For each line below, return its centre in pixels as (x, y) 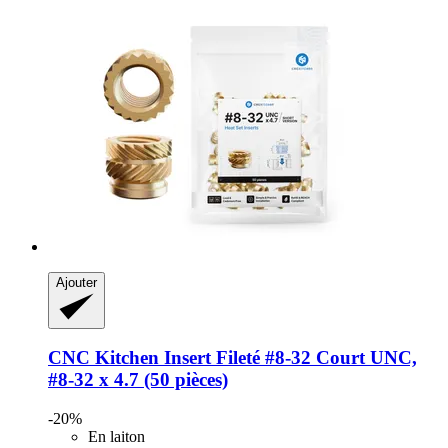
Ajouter (76, 283)
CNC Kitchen (103, 358)
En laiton (116, 436)
